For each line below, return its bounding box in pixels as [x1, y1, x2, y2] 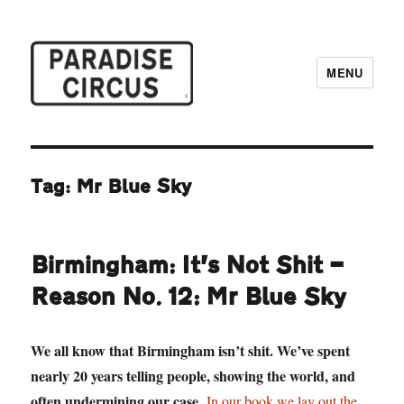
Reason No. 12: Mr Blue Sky [31, 284, 347, 309]
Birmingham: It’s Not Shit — [31, 252, 344, 278]
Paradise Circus [31, 122, 179, 142]
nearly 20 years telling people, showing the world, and [31, 364, 356, 386]
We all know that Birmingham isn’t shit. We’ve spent [31, 339, 351, 361]
